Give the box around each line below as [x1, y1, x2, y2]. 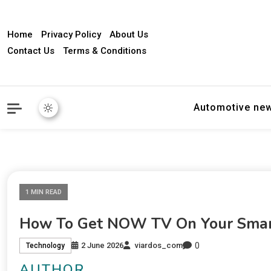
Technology [26, 241, 65, 250]
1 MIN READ [25, 188, 62, 196]
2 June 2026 [81, 241, 123, 250]
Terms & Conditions [63, 45, 146, 56]
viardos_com [135, 241, 183, 250]
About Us [109, 28, 148, 40]
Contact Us [7, 45, 54, 56]
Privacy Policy [41, 28, 101, 40]
